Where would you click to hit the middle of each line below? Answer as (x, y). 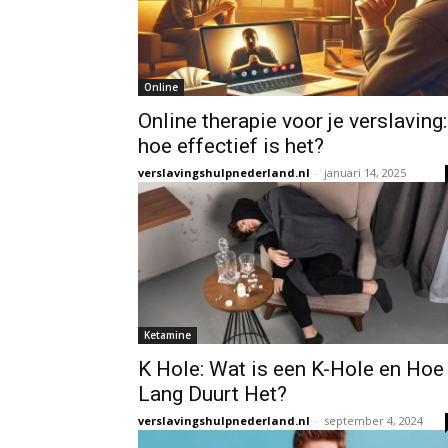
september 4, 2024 (373, 420)
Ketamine (167, 334)
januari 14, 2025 (365, 172)
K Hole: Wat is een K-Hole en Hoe (291, 368)
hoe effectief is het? (231, 145)
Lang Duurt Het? (212, 393)
